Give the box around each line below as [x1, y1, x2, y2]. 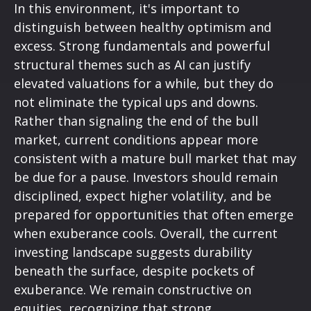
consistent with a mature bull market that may [14, 150, 296, 167]
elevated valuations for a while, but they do [14, 75, 274, 92]
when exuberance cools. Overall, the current [14, 225, 278, 242]
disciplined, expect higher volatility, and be [14, 187, 271, 205]
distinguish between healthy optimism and [14, 19, 271, 36]
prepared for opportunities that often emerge [14, 206, 294, 224]
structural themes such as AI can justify [14, 56, 251, 74]
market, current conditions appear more [14, 131, 258, 149]
